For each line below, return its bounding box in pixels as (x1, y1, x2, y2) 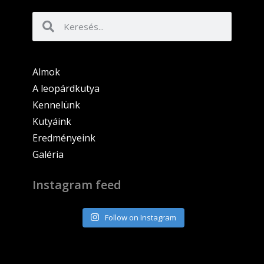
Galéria (32, 147, 64, 161)
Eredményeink (32, 131, 95, 144)
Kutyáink (32, 114, 71, 128)
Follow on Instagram (104, 212, 176, 223)
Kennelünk (32, 98, 80, 111)
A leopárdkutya (32, 81, 100, 95)
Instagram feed (32, 176, 121, 193)
